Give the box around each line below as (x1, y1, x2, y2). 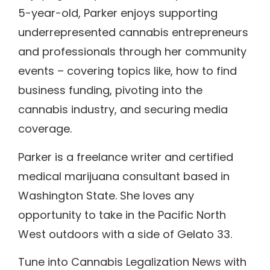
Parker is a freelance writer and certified (18, 149, 233, 165)
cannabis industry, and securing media (18, 102, 228, 118)
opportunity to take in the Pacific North (18, 207, 226, 222)
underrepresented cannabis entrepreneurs (18, 25, 248, 40)
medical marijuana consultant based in (18, 168, 230, 184)
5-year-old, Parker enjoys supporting (18, 5, 218, 21)
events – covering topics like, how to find (18, 63, 237, 79)
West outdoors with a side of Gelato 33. (18, 226, 232, 242)
